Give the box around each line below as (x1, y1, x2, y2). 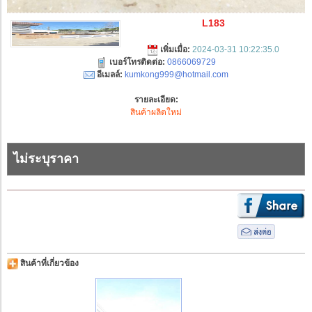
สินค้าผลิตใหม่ (130, 107, 182, 117)
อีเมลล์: (97, 69, 123, 79)
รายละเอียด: (134, 94, 178, 104)
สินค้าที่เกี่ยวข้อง (18, 258, 79, 268)
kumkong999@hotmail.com (125, 69, 228, 79)
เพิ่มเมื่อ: (160, 44, 190, 54)
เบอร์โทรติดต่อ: (109, 56, 165, 67)
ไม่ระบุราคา (13, 151, 79, 166)
